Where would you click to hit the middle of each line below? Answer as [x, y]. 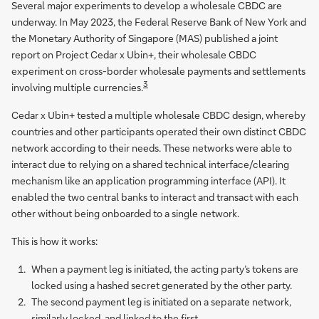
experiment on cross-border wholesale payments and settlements [158, 71]
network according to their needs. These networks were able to [152, 148]
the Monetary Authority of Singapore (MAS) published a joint [145, 38]
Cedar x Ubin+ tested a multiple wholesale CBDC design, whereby [158, 115]
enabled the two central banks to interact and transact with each [155, 197]
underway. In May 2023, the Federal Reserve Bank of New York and [159, 22]
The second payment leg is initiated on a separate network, [161, 302]
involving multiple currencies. [77, 88]
